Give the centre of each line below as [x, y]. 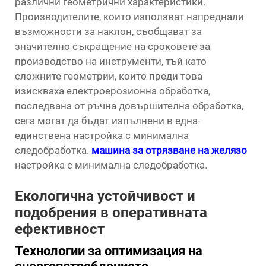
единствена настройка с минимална [102, 135]
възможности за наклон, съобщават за [108, 31]
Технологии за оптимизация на [109, 251]
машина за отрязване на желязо [169, 150]
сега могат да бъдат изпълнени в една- [108, 121]
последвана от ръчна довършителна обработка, [129, 106]
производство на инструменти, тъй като [111, 61]
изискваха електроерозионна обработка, [113, 91]
